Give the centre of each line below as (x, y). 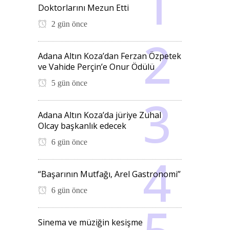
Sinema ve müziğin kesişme (90, 222)
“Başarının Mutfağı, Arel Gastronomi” (109, 174)
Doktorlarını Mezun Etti (83, 8)
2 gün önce (68, 24)
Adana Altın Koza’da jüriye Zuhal (100, 115)
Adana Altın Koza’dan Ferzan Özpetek (110, 56)
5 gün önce (68, 83)
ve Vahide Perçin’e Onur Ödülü (96, 67)
